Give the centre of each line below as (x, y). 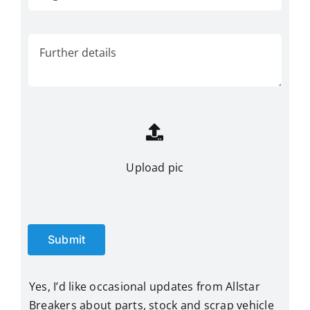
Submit (66, 239)
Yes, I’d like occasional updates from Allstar (144, 286)
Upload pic (155, 168)
